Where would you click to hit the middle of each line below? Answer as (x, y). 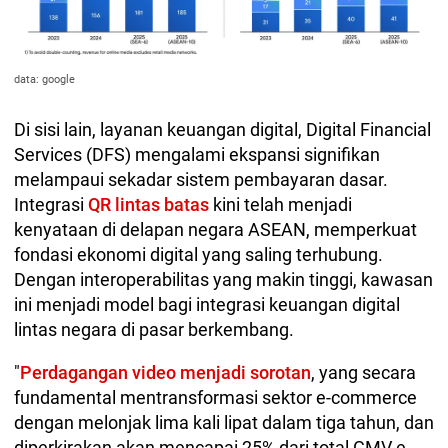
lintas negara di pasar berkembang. (154, 330)
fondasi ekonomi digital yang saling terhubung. (198, 255)
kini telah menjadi (280, 205)
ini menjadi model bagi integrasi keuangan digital (207, 305)
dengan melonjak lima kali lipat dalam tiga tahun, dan (224, 423)
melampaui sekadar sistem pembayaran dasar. (201, 180)
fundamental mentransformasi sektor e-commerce (215, 398)
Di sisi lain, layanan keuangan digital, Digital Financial (222, 130)
